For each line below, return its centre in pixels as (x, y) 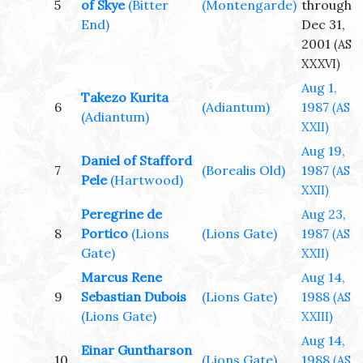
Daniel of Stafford (137, 161)
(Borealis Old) (243, 171)
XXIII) (317, 317)
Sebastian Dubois (134, 297)
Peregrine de (122, 214)
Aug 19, (323, 151)
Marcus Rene (122, 278)
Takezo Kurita (125, 98)
